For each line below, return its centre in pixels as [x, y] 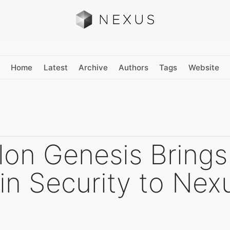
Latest [55, 67]
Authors [134, 67]
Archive [93, 67]
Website [204, 67]
